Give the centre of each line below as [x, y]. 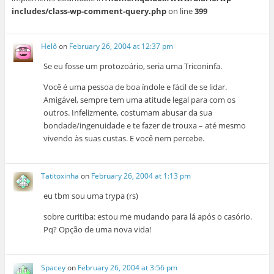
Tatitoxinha [60, 176]
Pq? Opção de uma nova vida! [98, 230]
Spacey [54, 267]
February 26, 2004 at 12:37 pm [121, 46]
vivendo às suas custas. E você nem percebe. [124, 139]
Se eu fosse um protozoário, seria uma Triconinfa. [133, 66]
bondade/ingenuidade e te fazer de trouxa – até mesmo [145, 126]
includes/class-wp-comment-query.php [89, 11]
